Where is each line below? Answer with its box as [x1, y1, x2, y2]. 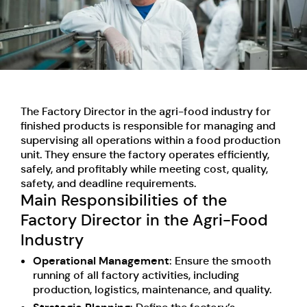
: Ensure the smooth [169, 253, 271, 268]
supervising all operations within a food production [21, 132, 280, 147]
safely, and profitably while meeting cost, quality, [21, 161, 268, 176]
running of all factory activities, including [33, 267, 239, 282]
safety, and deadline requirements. [21, 175, 196, 191]
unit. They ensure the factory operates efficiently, [21, 147, 269, 162]
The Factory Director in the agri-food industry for [21, 103, 271, 119]
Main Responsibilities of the [21, 190, 227, 210]
